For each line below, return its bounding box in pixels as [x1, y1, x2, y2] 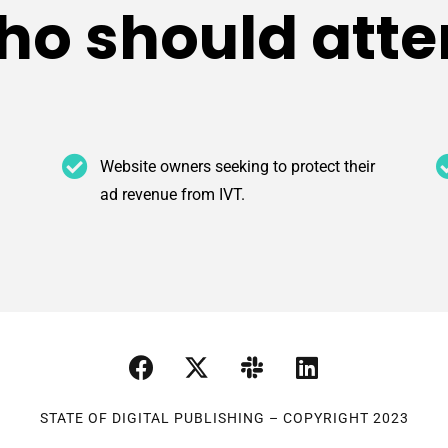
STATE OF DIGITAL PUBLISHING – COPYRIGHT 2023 [39, 410, 409, 427]
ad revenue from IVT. [99, 185, 245, 205]
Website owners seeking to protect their [99, 157, 375, 177]
